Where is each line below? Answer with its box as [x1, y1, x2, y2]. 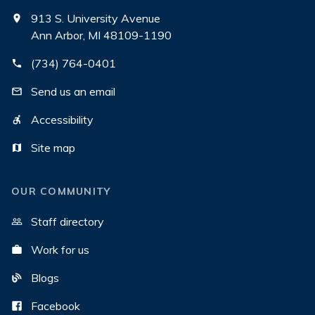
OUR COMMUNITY [11, 185, 111, 198]
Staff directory [31, 214, 104, 229]
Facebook [31, 299, 80, 313]
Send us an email [31, 84, 115, 98]
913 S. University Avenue [31, 11, 160, 25]
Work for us [31, 243, 89, 257]
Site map [31, 141, 75, 155]
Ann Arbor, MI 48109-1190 [31, 28, 172, 42]
